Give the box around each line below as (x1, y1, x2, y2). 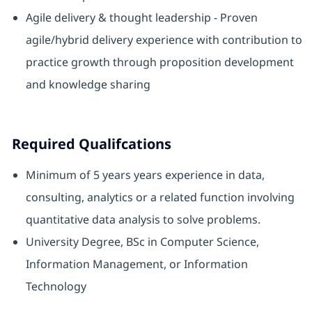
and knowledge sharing (25, 77, 150, 93)
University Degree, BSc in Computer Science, (25, 234, 259, 250)
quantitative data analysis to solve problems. (25, 212, 260, 228)
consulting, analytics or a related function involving (25, 189, 295, 205)
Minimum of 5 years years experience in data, (25, 167, 265, 183)
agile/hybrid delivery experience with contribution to (25, 32, 302, 48)
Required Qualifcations (11, 134, 171, 154)
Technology (25, 279, 86, 295)
